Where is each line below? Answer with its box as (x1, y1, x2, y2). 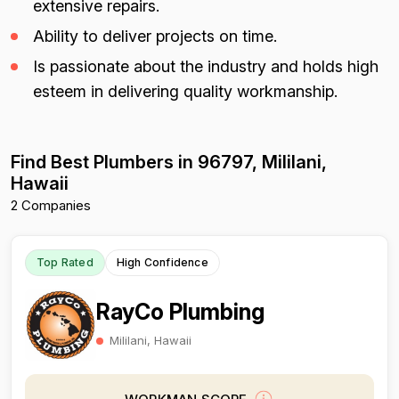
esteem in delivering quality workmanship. (33, 82, 338, 101)
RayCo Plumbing (96, 297, 265, 325)
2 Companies (11, 197, 91, 214)
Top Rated (37, 256, 94, 269)
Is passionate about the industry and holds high (33, 57, 379, 76)
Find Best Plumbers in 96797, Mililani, (11, 151, 327, 173)
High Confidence (116, 256, 208, 269)
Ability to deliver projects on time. (33, 27, 277, 45)
